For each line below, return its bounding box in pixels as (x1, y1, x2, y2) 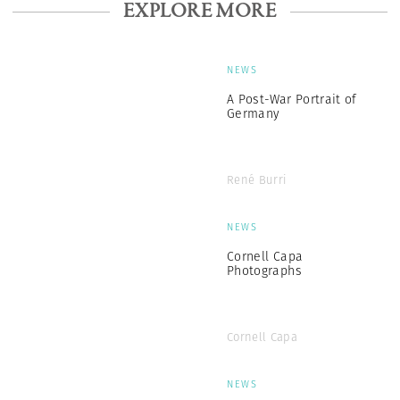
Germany (227, 104, 280, 122)
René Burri (227, 171, 287, 188)
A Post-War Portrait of (227, 89, 357, 108)
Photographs (227, 261, 302, 279)
